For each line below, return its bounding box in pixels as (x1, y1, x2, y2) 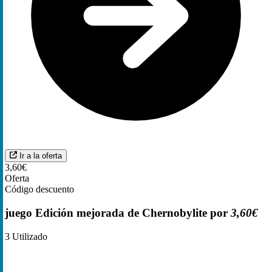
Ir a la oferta (19, 151, 62, 161)
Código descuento (5, 184, 74, 195)
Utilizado (10, 231, 47, 242)
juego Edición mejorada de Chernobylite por (5, 206, 231, 219)
